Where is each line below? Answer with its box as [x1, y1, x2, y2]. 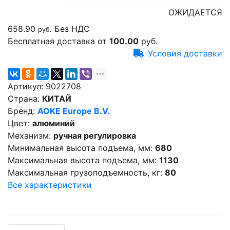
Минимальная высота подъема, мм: [8, 143, 152, 153]
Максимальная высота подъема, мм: [8, 155, 157, 165]
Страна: [8, 93, 40, 104]
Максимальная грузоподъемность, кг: [8, 167, 162, 178]
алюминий [32, 118, 75, 128]
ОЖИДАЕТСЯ [168, 7, 222, 17]
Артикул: [8, 81, 43, 91]
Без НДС [54, 24, 92, 34]
